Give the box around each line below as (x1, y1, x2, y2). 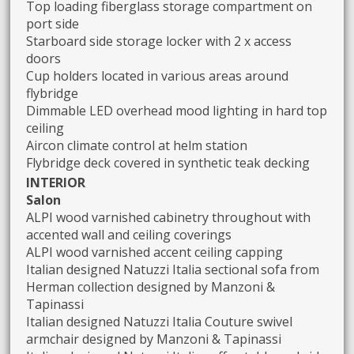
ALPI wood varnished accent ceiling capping (26, 243, 284, 261)
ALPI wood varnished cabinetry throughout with (26, 208, 311, 226)
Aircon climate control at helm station (26, 136, 248, 154)
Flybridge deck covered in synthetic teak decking (26, 153, 311, 171)
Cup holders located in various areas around (26, 66, 289, 85)
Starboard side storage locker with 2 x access (26, 32, 292, 50)
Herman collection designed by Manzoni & (26, 277, 276, 296)
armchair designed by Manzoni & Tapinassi (26, 330, 282, 348)
